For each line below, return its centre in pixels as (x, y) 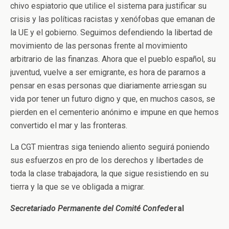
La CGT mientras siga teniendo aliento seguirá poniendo (110, 147)
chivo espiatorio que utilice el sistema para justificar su (108, 6)
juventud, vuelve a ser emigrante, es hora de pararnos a (108, 72)
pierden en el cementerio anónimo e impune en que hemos (114, 112)
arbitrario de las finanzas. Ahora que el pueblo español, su (113, 59)
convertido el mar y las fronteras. (69, 125)
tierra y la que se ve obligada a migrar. (77, 187)
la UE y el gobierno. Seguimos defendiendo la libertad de (111, 32)
